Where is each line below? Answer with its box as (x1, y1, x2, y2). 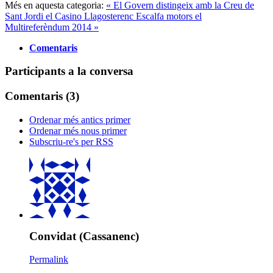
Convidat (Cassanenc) (29, 229, 139, 243)
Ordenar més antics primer (29, 114, 130, 125)
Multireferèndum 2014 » (5, 21, 99, 32)
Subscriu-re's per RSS (29, 136, 113, 147)
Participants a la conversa (5, 65, 133, 78)
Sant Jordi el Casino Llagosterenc (5, 10, 136, 21)
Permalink (29, 254, 68, 265)
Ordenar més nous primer (29, 125, 127, 136)
